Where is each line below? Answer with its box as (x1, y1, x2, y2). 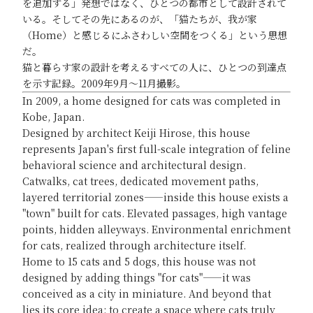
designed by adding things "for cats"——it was (22, 270, 251, 284)
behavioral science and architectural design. (22, 158, 246, 172)
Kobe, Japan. (22, 110, 85, 124)
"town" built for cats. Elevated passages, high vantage (22, 206, 287, 220)
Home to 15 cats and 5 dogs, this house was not (22, 254, 256, 268)
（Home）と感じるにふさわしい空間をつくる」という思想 (22, 28, 287, 42)
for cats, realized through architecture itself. (22, 238, 246, 252)
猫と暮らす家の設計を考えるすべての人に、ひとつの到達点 (22, 60, 286, 74)
